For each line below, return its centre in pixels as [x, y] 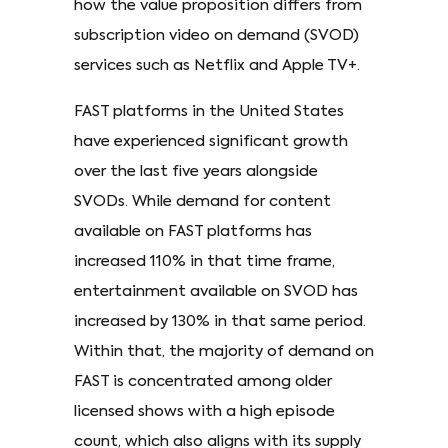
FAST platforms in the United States [209, 111]
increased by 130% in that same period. [220, 321]
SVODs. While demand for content [202, 201]
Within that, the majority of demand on [224, 351]
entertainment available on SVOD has [216, 291]
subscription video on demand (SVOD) [216, 35]
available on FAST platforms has [193, 231]
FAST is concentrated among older [203, 381]
